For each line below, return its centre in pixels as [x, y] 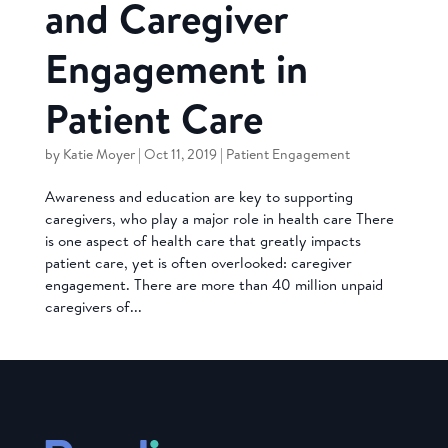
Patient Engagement [287, 153]
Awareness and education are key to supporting [198, 196]
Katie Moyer [98, 153]
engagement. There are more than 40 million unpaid [213, 284]
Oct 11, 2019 [180, 153]
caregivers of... [93, 306]
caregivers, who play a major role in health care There [219, 218]
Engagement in [176, 67]
